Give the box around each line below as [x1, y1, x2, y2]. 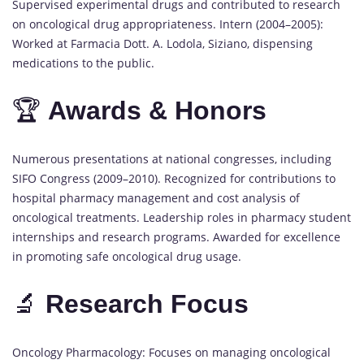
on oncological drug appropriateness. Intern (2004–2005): [12, 15, 323, 32]
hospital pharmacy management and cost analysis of [12, 189, 300, 206]
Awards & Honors [48, 96, 266, 126]
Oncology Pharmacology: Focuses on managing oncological [12, 344, 331, 360]
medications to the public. [12, 54, 154, 71]
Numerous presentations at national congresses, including [12, 150, 331, 167]
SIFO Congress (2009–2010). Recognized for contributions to [12, 170, 336, 186]
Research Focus [45, 289, 249, 319]
